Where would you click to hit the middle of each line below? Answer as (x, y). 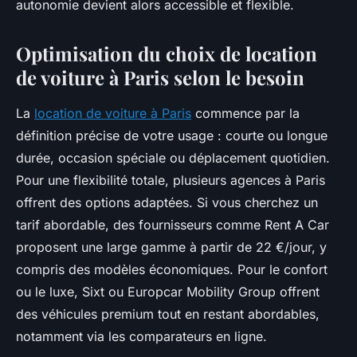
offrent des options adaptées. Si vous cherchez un (167, 203)
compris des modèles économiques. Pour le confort (172, 270)
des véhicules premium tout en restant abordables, (168, 314)
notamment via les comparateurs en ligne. (141, 337)
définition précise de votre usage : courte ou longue (172, 136)
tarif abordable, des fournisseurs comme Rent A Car (173, 225)
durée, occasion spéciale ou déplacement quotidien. (173, 158)
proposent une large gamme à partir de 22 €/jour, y (171, 247)
